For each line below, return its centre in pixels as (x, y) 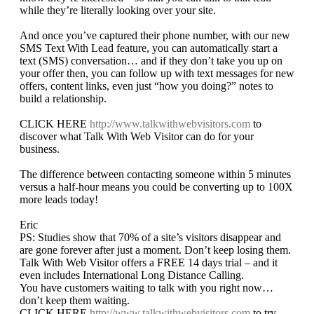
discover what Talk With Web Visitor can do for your (137, 137)
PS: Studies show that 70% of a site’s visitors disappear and (150, 238)
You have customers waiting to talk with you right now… (146, 288)
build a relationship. (63, 99)
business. (40, 149)
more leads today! (59, 200)
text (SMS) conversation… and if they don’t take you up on (151, 61)
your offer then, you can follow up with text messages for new (157, 74)
